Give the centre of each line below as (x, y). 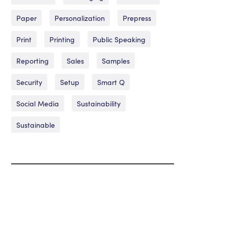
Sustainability (98, 103)
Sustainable (35, 124)
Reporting (32, 60)
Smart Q (111, 82)
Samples (116, 60)
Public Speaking (119, 39)
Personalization (79, 18)
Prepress (137, 18)
